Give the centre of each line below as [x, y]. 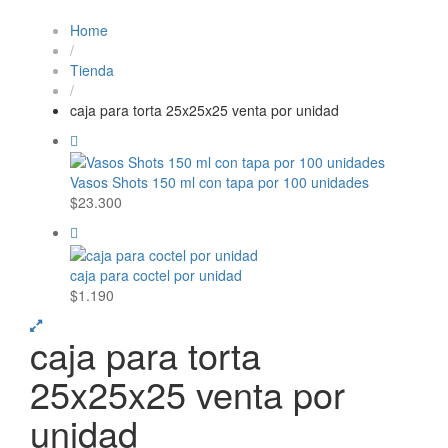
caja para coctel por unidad [156, 274]
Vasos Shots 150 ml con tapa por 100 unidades [219, 182]
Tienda [92, 70]
